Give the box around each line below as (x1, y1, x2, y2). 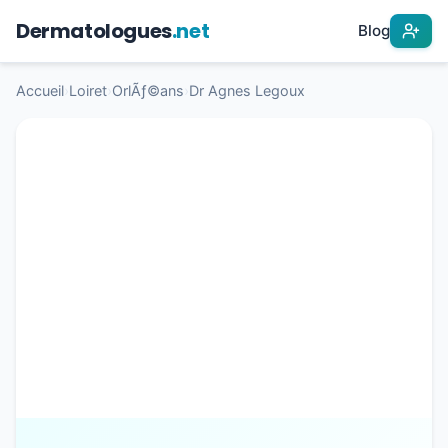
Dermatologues (16, 17, 172, 45)
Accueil (16, 82, 64, 99)
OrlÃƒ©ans (112, 82, 184, 99)
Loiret (69, 82, 107, 99)
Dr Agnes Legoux (189, 82, 305, 99)
